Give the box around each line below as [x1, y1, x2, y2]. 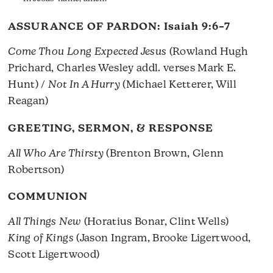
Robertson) [8, 165, 65, 175]
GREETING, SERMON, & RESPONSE [8, 123, 213, 134]
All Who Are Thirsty [8, 148, 104, 159]
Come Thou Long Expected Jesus [8, 47, 167, 58]
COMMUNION [8, 191, 88, 202]
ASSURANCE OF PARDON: [8, 22, 164, 33]
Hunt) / [8, 80, 49, 91]
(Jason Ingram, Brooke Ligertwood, [73, 233, 251, 244]
